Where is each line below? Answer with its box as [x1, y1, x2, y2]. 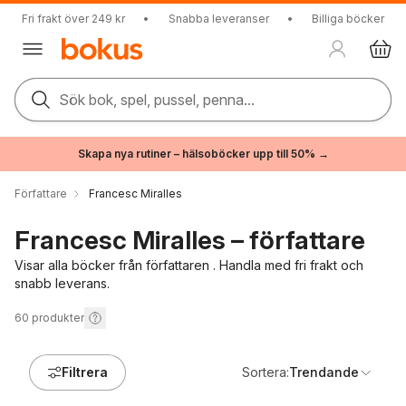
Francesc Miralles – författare [14, 225, 365, 256]
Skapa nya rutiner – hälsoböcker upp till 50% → [77, 147, 329, 160]
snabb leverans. [14, 275, 110, 291]
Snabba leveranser [168, 12, 269, 25]
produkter [32, 311, 84, 324]
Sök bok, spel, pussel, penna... [59, 91, 255, 109]
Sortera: [242, 364, 289, 380]
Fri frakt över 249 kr [22, 12, 125, 25]
